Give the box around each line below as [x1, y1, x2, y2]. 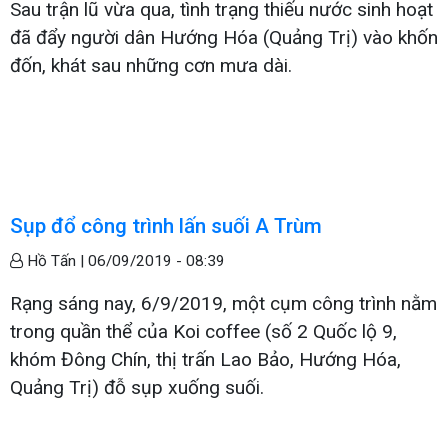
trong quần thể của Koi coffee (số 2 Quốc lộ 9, [10, 319, 397, 343]
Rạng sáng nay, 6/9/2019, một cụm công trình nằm [10, 291, 437, 315]
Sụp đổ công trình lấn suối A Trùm [10, 213, 322, 238]
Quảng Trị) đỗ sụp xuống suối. [10, 375, 264, 399]
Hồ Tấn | [23, 251, 88, 270]
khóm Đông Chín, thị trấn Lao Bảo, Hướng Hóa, [10, 347, 401, 371]
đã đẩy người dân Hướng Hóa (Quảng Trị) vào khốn [10, 25, 438, 49]
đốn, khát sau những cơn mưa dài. [10, 53, 292, 77]
